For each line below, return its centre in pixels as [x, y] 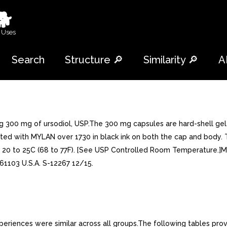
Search [28, 60]
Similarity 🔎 [171, 60]
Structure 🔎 [94, 60]
